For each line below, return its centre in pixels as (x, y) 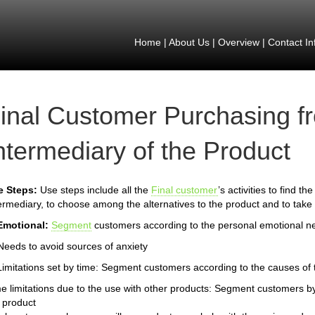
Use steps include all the (96, 190)
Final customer (185, 190)
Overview (238, 42)
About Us (189, 42)
